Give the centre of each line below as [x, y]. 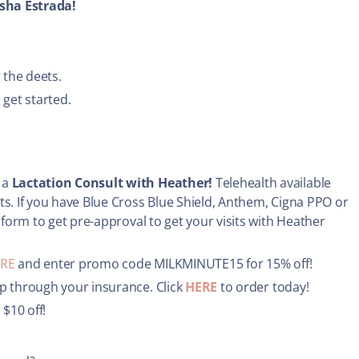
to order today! [263, 287]
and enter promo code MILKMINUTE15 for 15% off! [163, 264]
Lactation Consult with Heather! [113, 183]
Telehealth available [273, 183]
